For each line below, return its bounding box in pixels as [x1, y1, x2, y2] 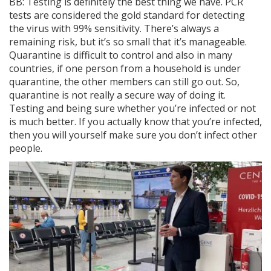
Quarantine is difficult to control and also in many [9, 48, 232, 62]
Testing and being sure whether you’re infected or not [9, 101, 256, 115]
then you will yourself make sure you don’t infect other [9, 128, 257, 142]
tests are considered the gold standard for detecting [9, 8, 245, 22]
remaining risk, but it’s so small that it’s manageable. [9, 34, 247, 48]
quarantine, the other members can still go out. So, [9, 74, 240, 88]
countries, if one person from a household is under [9, 61, 241, 75]
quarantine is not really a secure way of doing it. [9, 88, 226, 102]
